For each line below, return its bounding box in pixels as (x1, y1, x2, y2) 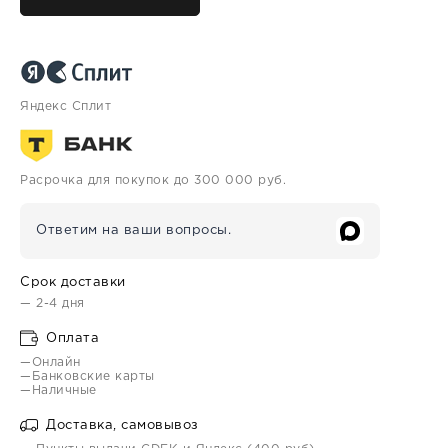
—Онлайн (20, 357, 81, 368)
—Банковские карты (20, 371, 155, 382)
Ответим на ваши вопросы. (36, 225, 231, 236)
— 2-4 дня (20, 298, 85, 309)
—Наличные (20, 385, 97, 396)
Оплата (41, 332, 99, 344)
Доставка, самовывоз (41, 419, 199, 431)
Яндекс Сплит (20, 101, 111, 112)
